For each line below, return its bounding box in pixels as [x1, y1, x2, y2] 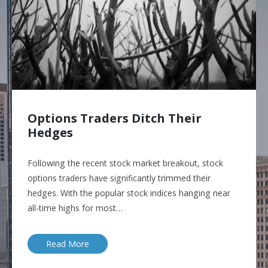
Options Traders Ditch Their [28, 109, 202, 127]
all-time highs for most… [28, 202, 123, 214]
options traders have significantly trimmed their [28, 172, 211, 184]
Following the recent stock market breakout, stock [28, 157, 224, 169]
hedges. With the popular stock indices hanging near [28, 187, 231, 199]
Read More [46, 237, 90, 249]
